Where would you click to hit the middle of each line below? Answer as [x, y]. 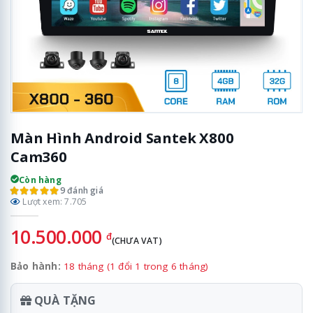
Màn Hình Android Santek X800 [122, 138]
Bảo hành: [36, 267]
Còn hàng [40, 180]
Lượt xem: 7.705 [54, 201]
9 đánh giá [81, 190]
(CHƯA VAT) [137, 241]
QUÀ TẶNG [64, 301]
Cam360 [39, 157]
